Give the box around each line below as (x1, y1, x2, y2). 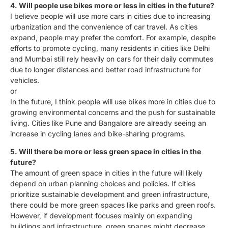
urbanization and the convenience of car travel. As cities (10, 22, 197, 32)
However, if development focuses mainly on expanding (10, 211, 192, 220)
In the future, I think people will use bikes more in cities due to (10, 97, 215, 106)
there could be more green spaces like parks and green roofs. (10, 201, 216, 210)
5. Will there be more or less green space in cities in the (10, 147, 201, 156)
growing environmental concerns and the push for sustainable (10, 108, 215, 117)
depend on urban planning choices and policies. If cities (10, 179, 195, 188)
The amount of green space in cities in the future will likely (10, 168, 203, 178)
